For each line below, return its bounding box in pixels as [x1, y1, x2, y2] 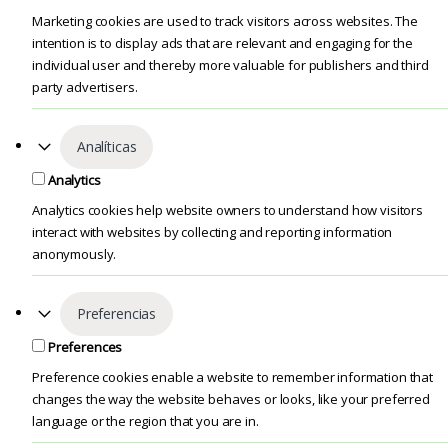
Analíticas [76, 137, 137, 157]
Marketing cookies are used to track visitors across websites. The [32, 11, 418, 30]
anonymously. [32, 244, 117, 263]
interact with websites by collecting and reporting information [32, 222, 393, 241]
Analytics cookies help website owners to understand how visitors [32, 200, 424, 219]
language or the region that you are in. [32, 411, 259, 430]
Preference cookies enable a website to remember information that [32, 367, 434, 386]
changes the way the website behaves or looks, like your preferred [32, 389, 430, 408]
